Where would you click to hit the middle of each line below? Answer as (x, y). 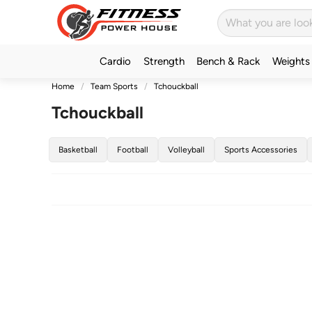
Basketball (78, 150)
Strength (164, 61)
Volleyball (186, 150)
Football (132, 150)
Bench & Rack (228, 61)
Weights (291, 61)
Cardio (116, 61)
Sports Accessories (260, 150)
